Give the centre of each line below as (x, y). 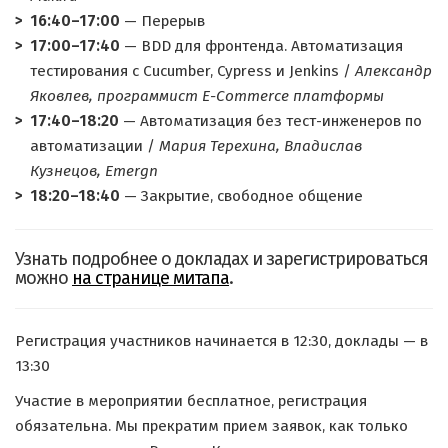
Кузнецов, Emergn (94, 171)
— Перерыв (162, 21)
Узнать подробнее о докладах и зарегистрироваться (221, 259)
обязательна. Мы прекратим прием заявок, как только (211, 426)
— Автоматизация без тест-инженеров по (270, 121)
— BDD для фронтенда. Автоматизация (261, 46)
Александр (393, 71)
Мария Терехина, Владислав (260, 146)
